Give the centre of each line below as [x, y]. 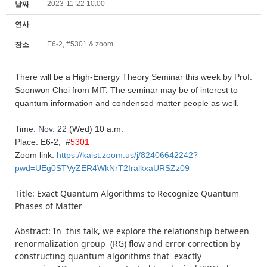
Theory [136, 77]
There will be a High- [54, 77]
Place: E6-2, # [43, 142]
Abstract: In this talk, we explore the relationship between [132, 231]
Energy [106, 77]
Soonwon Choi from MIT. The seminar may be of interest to [126, 90]
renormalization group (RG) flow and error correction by [128, 243]
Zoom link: [35, 155]
